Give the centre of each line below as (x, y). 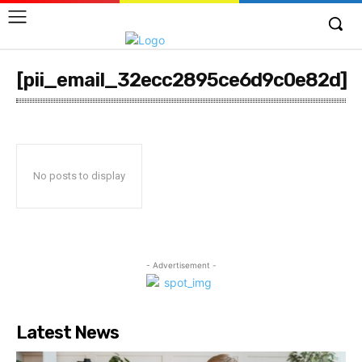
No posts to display (79, 176)
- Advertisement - (181, 265)
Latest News (67, 333)
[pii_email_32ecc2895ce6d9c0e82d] (181, 80)
